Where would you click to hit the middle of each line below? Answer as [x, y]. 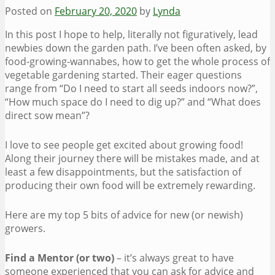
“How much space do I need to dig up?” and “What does [133, 102]
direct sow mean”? [47, 115]
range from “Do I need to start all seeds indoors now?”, [131, 88]
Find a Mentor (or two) [60, 258]
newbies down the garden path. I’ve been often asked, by [136, 48]
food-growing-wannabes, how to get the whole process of [137, 61]
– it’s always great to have [174, 258]
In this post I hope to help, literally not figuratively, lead [131, 34]
